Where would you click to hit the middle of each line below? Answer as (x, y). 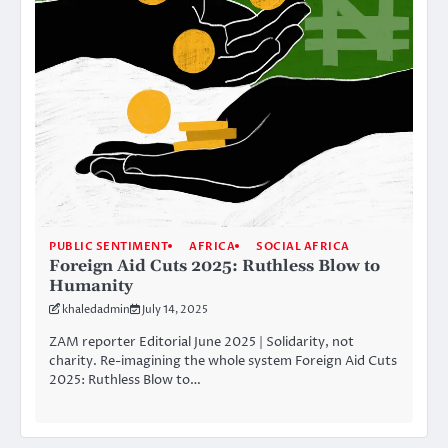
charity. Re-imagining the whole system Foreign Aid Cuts (223, 360)
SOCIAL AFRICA (303, 246)
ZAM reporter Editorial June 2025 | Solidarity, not (201, 341)
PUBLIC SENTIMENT (108, 246)
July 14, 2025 (175, 309)
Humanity (91, 285)
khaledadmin (96, 309)
